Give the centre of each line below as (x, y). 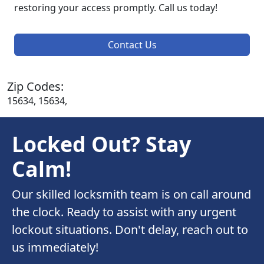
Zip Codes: (35, 87)
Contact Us (132, 45)
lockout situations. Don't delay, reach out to (130, 230)
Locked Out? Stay (101, 144)
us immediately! (55, 247)
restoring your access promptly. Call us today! (116, 8)
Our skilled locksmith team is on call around (131, 194)
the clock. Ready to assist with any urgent (124, 212)
